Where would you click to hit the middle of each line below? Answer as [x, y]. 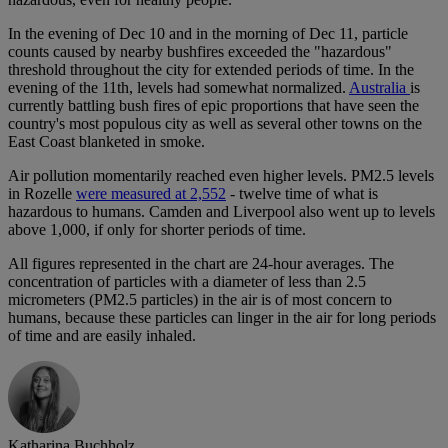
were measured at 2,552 [151, 194]
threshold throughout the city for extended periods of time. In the [211, 70]
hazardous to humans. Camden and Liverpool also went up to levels [221, 212]
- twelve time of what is [302, 194]
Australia [379, 88]
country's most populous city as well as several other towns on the [215, 124]
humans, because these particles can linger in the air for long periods [222, 318]
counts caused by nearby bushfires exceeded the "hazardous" [200, 52]
